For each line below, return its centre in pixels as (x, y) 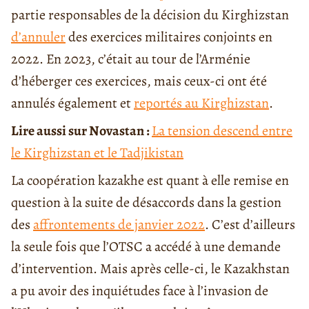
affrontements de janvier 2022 (119, 225)
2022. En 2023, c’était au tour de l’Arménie (131, 59)
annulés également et (72, 103)
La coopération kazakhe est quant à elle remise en (150, 181)
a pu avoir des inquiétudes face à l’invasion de (140, 291)
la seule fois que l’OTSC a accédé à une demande (146, 247)
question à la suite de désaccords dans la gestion (146, 203)
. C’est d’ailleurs (250, 225)
